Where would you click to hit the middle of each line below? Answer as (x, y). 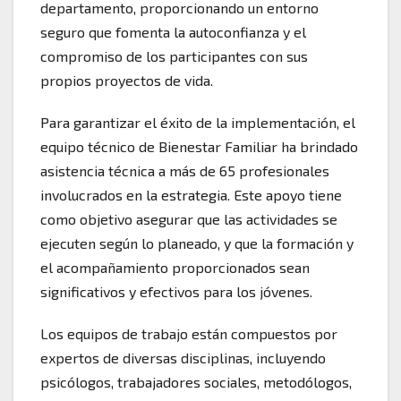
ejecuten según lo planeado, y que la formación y (197, 243)
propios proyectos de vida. (127, 81)
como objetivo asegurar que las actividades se (189, 219)
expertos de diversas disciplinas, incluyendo (183, 358)
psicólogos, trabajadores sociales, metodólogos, (196, 382)
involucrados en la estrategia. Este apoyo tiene (191, 195)
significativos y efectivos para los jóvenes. (176, 292)
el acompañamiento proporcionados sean (175, 268)
